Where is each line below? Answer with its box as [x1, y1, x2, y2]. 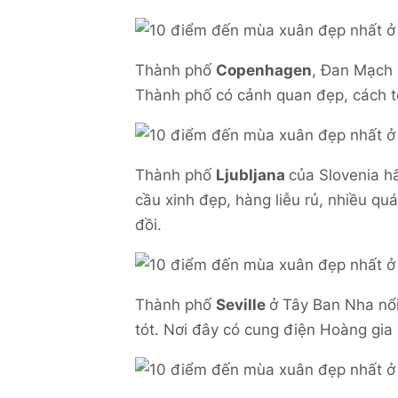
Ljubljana [216, 165, 289, 184]
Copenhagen [216, 60, 312, 79]
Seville [216, 295, 269, 314]
